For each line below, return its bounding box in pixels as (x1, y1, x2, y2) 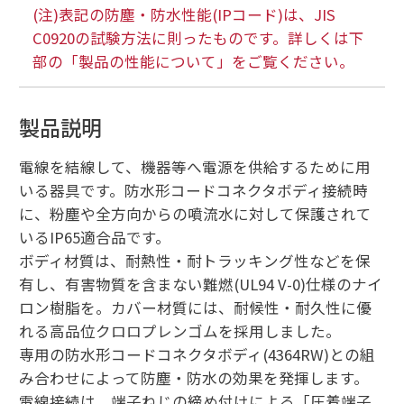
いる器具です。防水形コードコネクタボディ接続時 (18, 179, 368, 202)
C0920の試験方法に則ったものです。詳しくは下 (32, 27, 364, 50)
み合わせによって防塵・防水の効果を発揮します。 (18, 367, 369, 390)
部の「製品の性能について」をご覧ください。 (32, 50, 354, 73)
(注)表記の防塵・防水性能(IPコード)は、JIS (32, 4, 335, 26)
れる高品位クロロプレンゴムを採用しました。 (18, 320, 341, 343)
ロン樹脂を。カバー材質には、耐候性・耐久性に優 (18, 297, 372, 319)
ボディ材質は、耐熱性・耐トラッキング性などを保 (18, 250, 371, 272)
